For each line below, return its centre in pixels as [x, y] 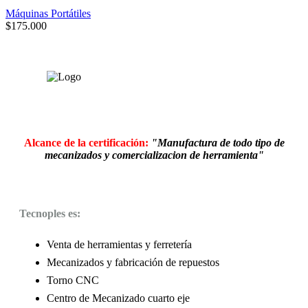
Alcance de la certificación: [86, 142]
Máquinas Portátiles [48, 13]
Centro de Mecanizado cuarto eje [118, 298]
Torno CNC [73, 280]
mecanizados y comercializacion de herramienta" [154, 155]
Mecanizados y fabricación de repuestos [133, 263]
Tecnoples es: [50, 213]
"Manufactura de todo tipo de [218, 142]
